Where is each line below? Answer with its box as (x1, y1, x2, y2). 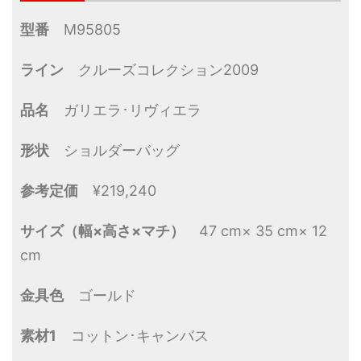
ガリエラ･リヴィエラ (49, 102, 201, 119)
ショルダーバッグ (49, 142, 180, 160)
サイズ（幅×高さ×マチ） (20, 222, 185, 240)
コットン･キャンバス (56, 327, 209, 345)
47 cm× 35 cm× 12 (185, 222, 327, 240)
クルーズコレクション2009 (64, 61, 259, 79)
